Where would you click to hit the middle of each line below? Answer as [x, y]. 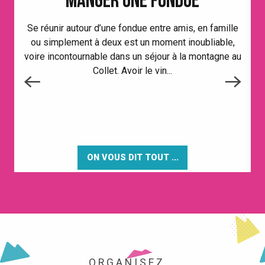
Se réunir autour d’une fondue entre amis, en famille [132, 28]
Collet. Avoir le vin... [132, 71]
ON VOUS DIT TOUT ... [132, 157]
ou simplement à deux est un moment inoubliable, [132, 43]
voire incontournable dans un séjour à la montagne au [132, 57]
